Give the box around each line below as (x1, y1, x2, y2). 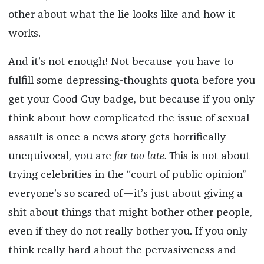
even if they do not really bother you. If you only (8, 226, 247, 237)
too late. (130, 151, 167, 162)
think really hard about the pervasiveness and (8, 245, 236, 256)
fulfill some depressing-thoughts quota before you (8, 75, 255, 87)
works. (8, 28, 41, 39)
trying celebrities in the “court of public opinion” (8, 170, 246, 181)
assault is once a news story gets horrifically (8, 132, 226, 143)
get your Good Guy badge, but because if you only (8, 94, 255, 105)
